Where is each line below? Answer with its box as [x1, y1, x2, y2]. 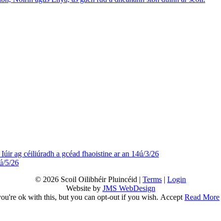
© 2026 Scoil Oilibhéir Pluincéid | [35, 175, 143, 184]
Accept [160, 193, 183, 202]
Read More [184, 193, 220, 202]
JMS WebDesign [102, 184, 155, 193]
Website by [66, 184, 103, 193]
